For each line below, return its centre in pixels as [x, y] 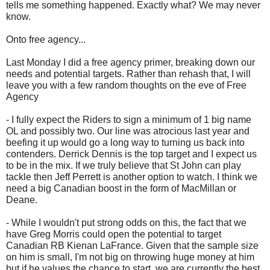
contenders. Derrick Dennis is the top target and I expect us [131, 154]
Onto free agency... [46, 40]
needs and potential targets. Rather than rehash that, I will [128, 74]
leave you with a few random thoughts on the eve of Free [126, 86]
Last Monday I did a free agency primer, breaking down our [130, 63]
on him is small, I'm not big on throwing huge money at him [130, 257]
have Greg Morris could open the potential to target [114, 234]
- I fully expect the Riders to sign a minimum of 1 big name [129, 120]
